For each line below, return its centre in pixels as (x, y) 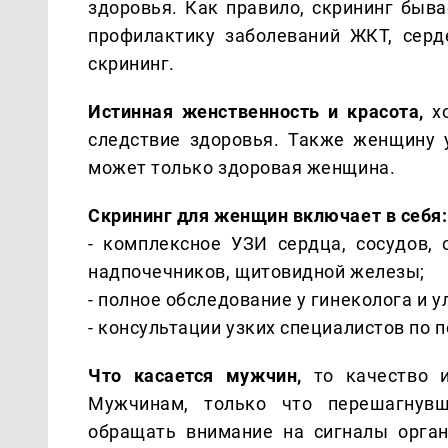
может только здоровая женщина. (242, 167)
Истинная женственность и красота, (256, 111)
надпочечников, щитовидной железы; (256, 271)
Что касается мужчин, (195, 375)
